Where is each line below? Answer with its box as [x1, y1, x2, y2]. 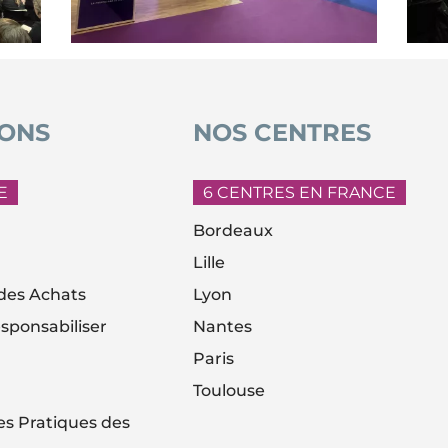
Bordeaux [193, 221, 274, 241]
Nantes [193, 317, 253, 337]
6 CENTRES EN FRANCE [203, 183, 397, 203]
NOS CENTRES [193, 118, 372, 148]
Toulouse [193, 381, 266, 401]
